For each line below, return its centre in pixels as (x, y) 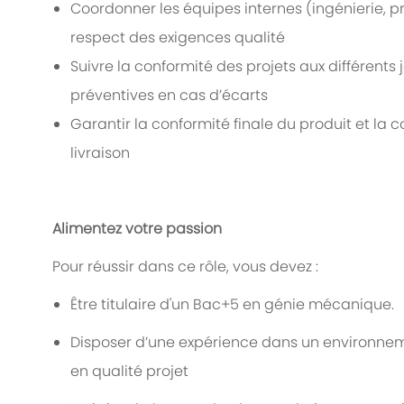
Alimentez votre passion (137, 229)
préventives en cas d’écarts (169, 96)
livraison (100, 153)
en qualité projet (129, 372)
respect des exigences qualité (178, 38)
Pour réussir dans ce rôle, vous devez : (185, 267)
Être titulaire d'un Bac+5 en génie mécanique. (232, 305)
